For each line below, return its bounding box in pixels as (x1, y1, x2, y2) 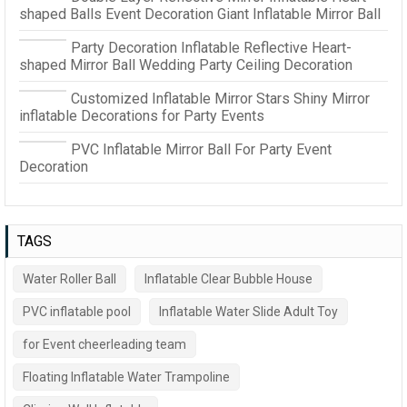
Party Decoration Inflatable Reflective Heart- (71, 38, 352, 56)
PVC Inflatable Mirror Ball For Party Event (71, 140, 332, 158)
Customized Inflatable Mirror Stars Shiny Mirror (71, 89, 370, 107)
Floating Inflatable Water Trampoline (23, 369, 230, 384)
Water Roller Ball (23, 271, 116, 286)
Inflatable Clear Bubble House (144, 271, 313, 286)
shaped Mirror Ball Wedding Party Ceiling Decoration (19, 55, 352, 74)
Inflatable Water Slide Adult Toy (159, 303, 338, 319)
